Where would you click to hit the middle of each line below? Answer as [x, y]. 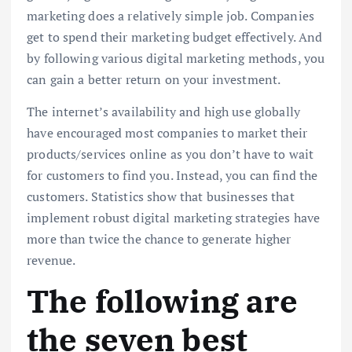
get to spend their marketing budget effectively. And [175, 37]
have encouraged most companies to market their [167, 132]
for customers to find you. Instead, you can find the [172, 175]
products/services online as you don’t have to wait [170, 154]
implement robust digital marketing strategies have [174, 217]
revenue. [51, 260]
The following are [163, 301]
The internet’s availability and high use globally [163, 111]
